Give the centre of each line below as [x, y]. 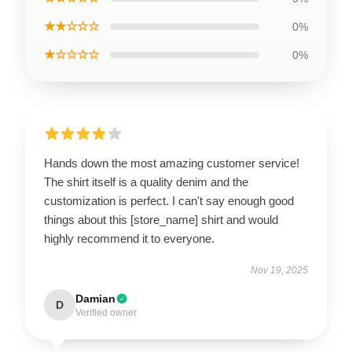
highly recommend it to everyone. [129, 239]
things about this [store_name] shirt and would [161, 220]
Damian [95, 299]
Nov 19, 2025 [279, 271]
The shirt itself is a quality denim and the [146, 182]
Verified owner [106, 313]
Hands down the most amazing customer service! [172, 163]
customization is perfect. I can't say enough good [169, 201]
